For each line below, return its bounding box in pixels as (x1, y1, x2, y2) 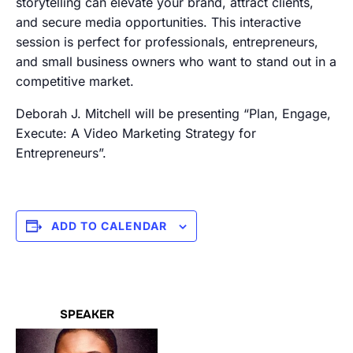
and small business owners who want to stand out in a (16, 54, 336, 69)
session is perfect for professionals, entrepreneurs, (16, 34, 318, 50)
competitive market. (16, 73, 134, 89)
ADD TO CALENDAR (51, 219, 167, 232)
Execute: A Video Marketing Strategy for (16, 125, 256, 141)
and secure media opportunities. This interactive (16, 14, 301, 30)
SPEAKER (59, 307, 114, 322)
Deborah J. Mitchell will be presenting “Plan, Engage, (16, 106, 331, 121)
